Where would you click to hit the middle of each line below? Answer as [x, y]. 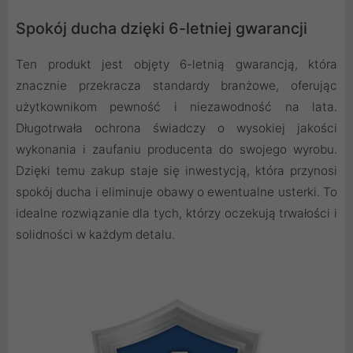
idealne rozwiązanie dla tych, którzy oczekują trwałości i [176, 213]
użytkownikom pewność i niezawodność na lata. [176, 106]
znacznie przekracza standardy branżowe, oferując [176, 85]
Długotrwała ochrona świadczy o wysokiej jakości [176, 128]
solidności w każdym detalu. [95, 234]
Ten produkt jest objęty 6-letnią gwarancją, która [176, 64]
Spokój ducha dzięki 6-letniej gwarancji [162, 28]
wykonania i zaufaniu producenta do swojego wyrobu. [176, 149]
